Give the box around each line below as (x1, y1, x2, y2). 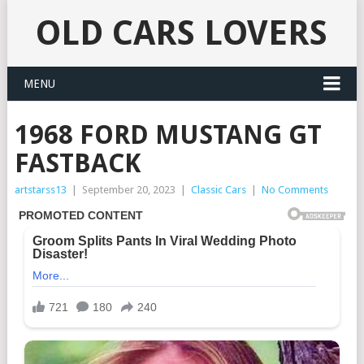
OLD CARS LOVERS (36, 13, 328, 53)
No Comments (261, 184, 328, 196)
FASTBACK (14, 148, 141, 179)
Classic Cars (190, 184, 246, 196)
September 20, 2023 (81, 184, 175, 196)
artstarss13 (14, 184, 67, 196)
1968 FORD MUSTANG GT (14, 119, 322, 150)
